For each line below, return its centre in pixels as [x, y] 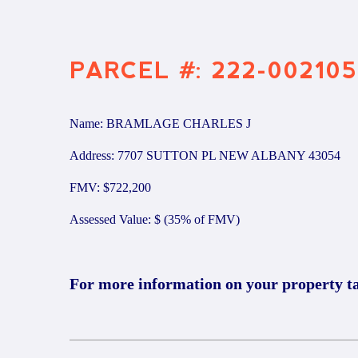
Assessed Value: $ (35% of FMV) [155, 219]
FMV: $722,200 [110, 187]
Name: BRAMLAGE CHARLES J [160, 123]
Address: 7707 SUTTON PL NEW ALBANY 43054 [205, 155]
